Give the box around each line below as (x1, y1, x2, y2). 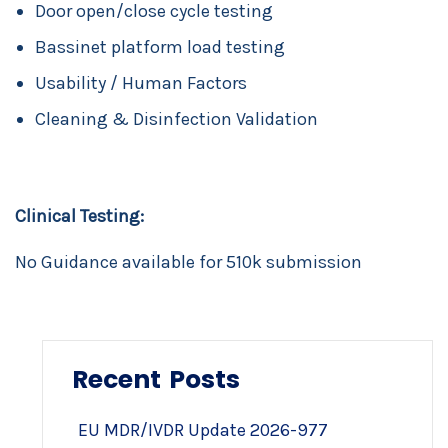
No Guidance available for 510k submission (15, 251, 362, 273)
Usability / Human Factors (35, 72, 247, 94)
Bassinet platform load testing (35, 36, 285, 58)
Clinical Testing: (15, 205, 144, 227)
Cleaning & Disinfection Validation (35, 108, 318, 130)
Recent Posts (72, 362, 240, 397)
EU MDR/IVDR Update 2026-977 (78, 419, 328, 441)
